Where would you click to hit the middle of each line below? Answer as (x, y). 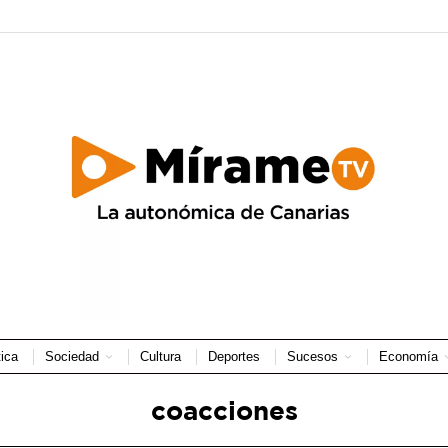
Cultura (160, 356)
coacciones (224, 409)
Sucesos (312, 356)
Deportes (233, 356)
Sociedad (71, 356)
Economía (408, 356)
